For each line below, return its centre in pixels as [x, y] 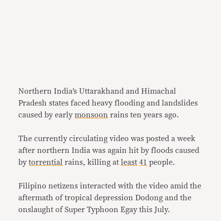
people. [162, 162]
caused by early [47, 115]
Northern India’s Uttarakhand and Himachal [97, 91]
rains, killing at [92, 162]
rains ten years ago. [144, 115]
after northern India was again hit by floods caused [109, 150]
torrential [46, 162]
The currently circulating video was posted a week [107, 138]
